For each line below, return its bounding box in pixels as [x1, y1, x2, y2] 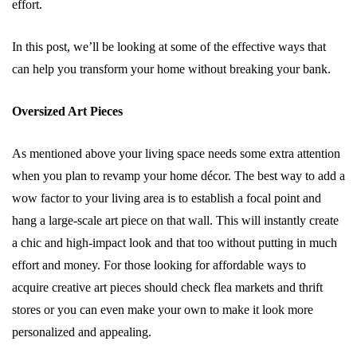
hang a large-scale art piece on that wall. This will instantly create [12, 214, 339, 227]
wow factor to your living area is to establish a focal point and [12, 191, 321, 205]
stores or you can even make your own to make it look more [12, 303, 313, 316]
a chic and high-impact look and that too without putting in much [12, 236, 337, 249]
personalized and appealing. [12, 325, 151, 339]
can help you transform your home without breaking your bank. [12, 62, 331, 76]
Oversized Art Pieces [12, 104, 123, 118]
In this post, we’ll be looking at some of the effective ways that [12, 40, 326, 53]
